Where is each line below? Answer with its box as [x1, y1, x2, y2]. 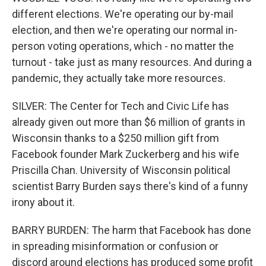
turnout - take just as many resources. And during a [12, 56, 252, 68]
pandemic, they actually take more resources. [12, 72, 226, 84]
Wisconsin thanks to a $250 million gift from [12, 132, 219, 144]
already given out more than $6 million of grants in [12, 116, 245, 128]
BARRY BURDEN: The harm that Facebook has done [12, 224, 251, 236]
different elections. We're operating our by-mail [12, 8, 233, 20]
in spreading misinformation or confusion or [12, 240, 218, 252]
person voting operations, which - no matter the [12, 40, 234, 52]
